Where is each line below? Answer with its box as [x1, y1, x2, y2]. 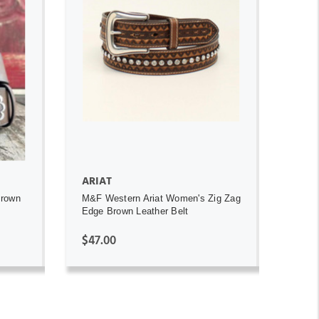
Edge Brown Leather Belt [81, 205, 189, 216]
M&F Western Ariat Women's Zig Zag [81, 192, 241, 204]
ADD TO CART [125, 64, 198, 76]
